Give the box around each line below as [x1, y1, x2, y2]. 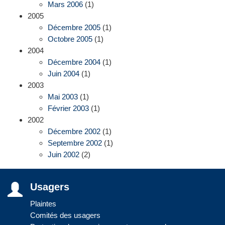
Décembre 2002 [48, 127, 100, 136]
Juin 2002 [48, 150, 79, 159]
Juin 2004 [48, 69, 79, 78]
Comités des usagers [30, 211, 100, 220]
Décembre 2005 [48, 23, 100, 32]
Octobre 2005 [48, 35, 92, 44]
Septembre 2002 [48, 139, 102, 148]
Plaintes [30, 199, 56, 208]
